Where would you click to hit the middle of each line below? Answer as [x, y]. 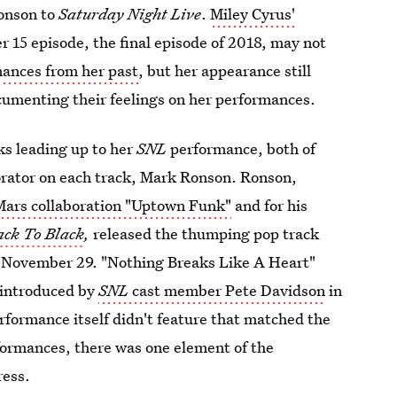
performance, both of [241, 148]
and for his [270, 205]
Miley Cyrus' [253, 14]
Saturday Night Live [130, 14]
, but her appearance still [225, 70]
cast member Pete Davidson [229, 290]
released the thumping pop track [206, 234]
